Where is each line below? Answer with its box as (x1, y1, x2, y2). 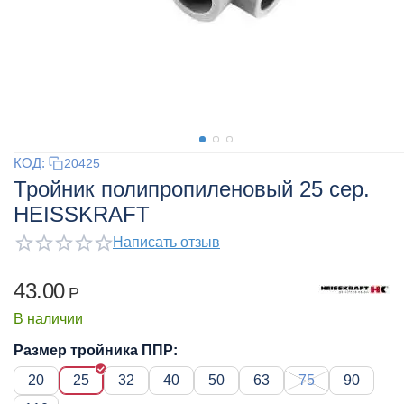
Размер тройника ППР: (14, 342, 178, 358)
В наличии (14, 310, 83, 326)
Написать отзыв (113, 234, 220, 250)
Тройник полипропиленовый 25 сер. (14, 177, 370, 201)
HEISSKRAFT (14, 202, 150, 226)
